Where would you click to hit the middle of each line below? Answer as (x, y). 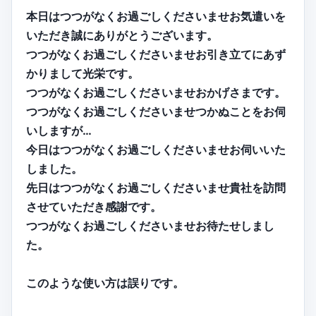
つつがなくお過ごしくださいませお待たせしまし (150, 226)
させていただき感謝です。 (94, 207)
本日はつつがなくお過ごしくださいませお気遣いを (156, 17)
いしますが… (59, 131)
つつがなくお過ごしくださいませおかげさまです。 (156, 93)
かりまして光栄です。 (83, 74)
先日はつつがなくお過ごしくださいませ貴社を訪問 (156, 188)
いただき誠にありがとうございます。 (122, 36)
